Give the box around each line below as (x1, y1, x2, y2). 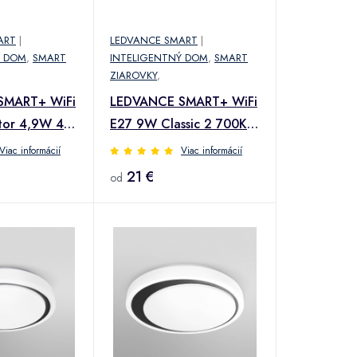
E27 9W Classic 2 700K (110, 114, 247, 133)
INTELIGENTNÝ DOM (110, 49, 208, 65)
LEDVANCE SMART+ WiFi (110, 92, 257, 111)
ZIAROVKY (110, 67, 157, 83)
